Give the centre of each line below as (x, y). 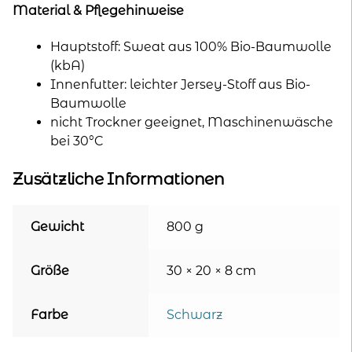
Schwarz (194, 315)
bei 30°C (77, 141)
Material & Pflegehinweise (98, 10)
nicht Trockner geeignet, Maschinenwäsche (192, 123)
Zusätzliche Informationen (119, 178)
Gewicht (57, 227)
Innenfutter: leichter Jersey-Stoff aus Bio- (180, 85)
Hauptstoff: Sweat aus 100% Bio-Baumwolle (191, 47)
